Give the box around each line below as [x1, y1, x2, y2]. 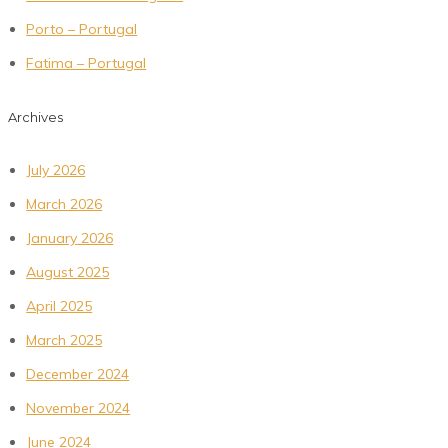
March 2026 [26, 194, 103, 213]
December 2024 [26, 364, 130, 383]
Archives [8, 108, 63, 125]
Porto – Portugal [26, 20, 138, 39]
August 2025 [26, 262, 110, 281]
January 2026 [26, 228, 114, 247]
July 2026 [26, 160, 86, 179]
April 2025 [26, 296, 93, 315]
